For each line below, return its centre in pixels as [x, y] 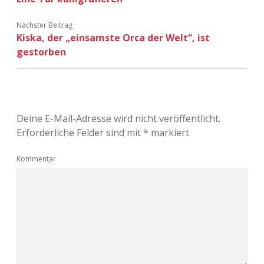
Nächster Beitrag [44, 25]
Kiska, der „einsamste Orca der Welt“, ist [113, 37]
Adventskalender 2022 [132, 9]
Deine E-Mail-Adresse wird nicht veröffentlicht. [118, 118]
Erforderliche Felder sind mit [80, 132]
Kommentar [36, 159]
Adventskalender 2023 [132, 38]
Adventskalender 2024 [132, 66]
